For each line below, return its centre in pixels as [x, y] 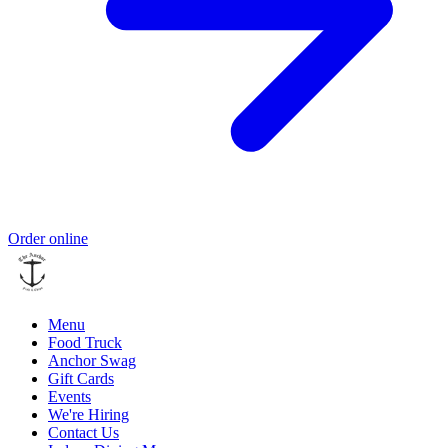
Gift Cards [81, 378]
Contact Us [83, 432]
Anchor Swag [92, 360]
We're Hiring [88, 414]
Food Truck [85, 342]
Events [69, 396]
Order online [48, 238]
